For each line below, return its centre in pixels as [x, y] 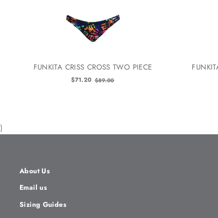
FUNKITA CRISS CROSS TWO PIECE [93, 67]
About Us [35, 171]
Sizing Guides [43, 204]
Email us [33, 187]
